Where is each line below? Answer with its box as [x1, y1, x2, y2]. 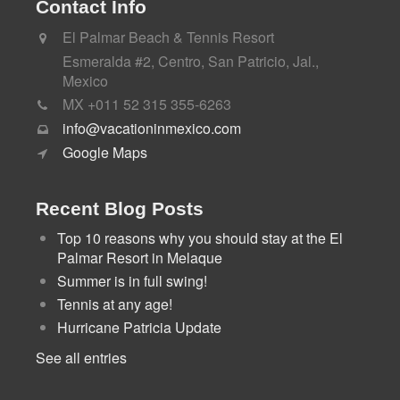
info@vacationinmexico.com [62, 117, 241, 138]
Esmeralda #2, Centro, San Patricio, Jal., [62, 50, 320, 71]
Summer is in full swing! [57, 271, 207, 291]
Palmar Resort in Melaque [57, 247, 222, 268]
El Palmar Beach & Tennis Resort [62, 26, 274, 47]
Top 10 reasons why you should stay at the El [57, 228, 343, 248]
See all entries [36, 347, 127, 368]
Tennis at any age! [57, 294, 172, 314]
